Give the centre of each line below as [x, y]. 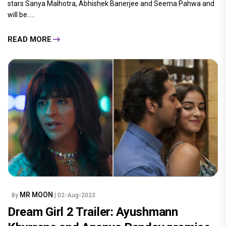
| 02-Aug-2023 [75, 195]
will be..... [21, 15]
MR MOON [37, 195]
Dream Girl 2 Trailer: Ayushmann [93, 212]
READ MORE [30, 39]
